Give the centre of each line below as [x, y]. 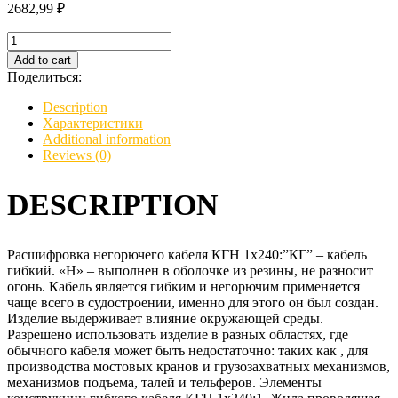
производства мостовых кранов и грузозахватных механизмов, [199, 367]
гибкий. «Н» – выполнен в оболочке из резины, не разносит [190, 271]
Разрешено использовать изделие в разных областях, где [178, 335]
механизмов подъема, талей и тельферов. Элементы [164, 383]
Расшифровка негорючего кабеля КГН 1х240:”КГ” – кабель [187, 255]
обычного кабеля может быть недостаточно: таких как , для [187, 351]
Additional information [107, 139]
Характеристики [93, 123]
